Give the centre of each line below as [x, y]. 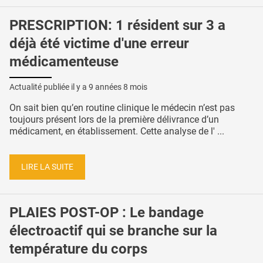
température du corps [78, 249]
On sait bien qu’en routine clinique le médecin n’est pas [122, 107]
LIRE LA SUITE [47, 167]
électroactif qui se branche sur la [113, 231]
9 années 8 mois [118, 87]
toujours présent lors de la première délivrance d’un [114, 119]
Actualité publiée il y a [49, 87]
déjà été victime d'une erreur [99, 44]
